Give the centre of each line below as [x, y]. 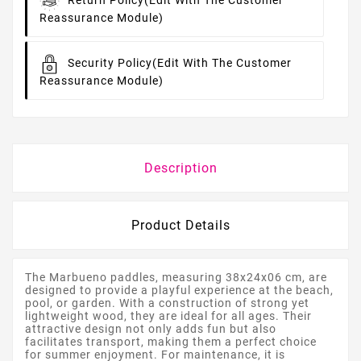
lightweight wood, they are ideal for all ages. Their [168, 316]
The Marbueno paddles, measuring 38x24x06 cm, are [176, 278]
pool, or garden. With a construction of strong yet [167, 303]
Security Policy [110, 63]
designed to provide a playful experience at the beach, [179, 290]
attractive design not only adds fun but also [151, 329]
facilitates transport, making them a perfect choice [171, 342]
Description [180, 168]
